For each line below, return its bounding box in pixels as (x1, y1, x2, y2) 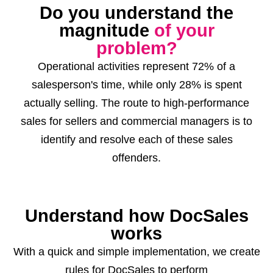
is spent (200, 79, 242, 91)
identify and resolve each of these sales (40, 133, 233, 146)
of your (154, 21, 214, 40)
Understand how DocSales (24, 206, 249, 225)
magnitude (58, 21, 154, 40)
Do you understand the (40, 3, 233, 23)
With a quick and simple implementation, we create (13, 246, 260, 258)
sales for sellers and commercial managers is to (21, 115, 252, 127)
